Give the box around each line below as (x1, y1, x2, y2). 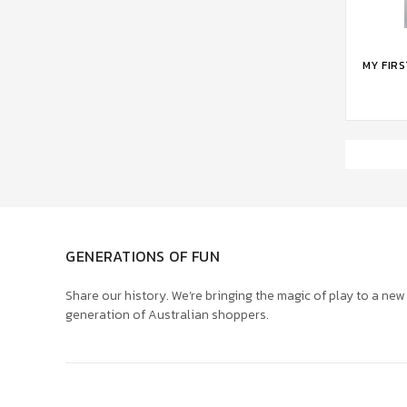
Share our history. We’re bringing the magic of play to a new (65, 285, 404, 305)
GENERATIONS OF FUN (65, 244, 220, 267)
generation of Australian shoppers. (65, 304, 269, 324)
